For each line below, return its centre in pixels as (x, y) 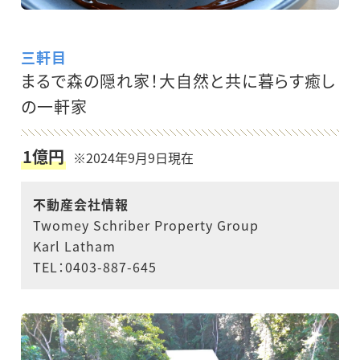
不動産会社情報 (81, 204)
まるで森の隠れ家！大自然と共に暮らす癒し (179, 80)
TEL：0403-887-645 (95, 266)
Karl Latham (75, 245)
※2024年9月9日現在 (134, 157)
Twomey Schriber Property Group (146, 225)
